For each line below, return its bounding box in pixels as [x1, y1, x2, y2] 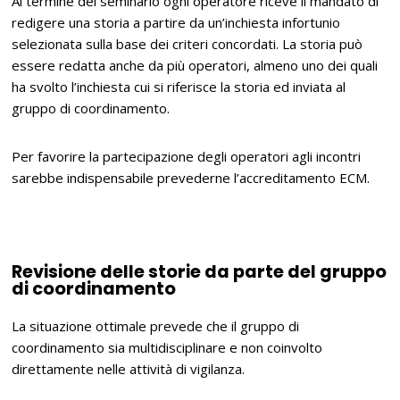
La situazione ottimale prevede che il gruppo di [12, 316, 300, 335]
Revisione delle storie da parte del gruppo [12, 259, 387, 284]
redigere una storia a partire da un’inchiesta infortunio [12, 13, 341, 32]
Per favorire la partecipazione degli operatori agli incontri [12, 147, 362, 166]
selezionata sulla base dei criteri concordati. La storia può [12, 35, 363, 54]
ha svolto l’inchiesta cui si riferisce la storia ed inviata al [12, 78, 346, 96]
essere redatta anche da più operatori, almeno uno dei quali [12, 56, 379, 75]
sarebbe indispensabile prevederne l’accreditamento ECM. [12, 169, 371, 187]
